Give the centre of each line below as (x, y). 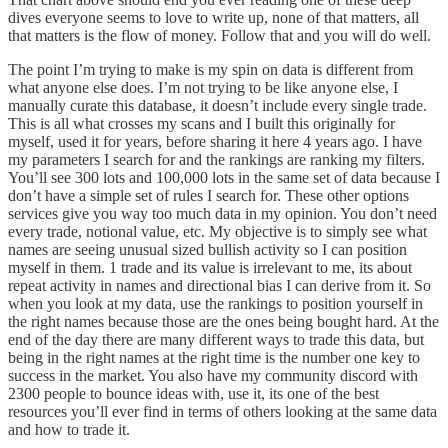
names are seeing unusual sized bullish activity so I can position (207, 249)
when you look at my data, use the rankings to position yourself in (215, 303)
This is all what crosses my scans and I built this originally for (201, 123)
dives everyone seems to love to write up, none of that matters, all (213, 17)
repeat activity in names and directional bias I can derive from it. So (219, 285)
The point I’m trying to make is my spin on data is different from (210, 69)
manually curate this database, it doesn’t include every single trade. (217, 105)
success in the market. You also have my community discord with (213, 375)
